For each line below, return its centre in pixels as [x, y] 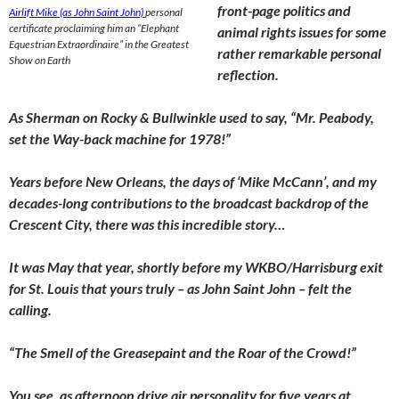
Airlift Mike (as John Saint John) [77, 12]
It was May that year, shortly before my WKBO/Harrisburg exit [196, 267]
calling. [30, 309]
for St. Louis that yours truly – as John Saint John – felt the [180, 288]
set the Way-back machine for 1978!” [120, 138]
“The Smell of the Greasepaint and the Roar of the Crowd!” [184, 352]
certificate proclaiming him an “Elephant [94, 28]
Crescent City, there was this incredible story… [147, 224]
